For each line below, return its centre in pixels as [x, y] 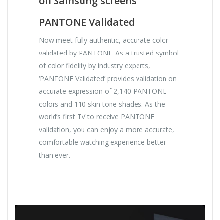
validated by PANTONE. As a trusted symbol [109, 53]
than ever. [55, 155]
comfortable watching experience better [103, 142]
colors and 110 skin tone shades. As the [102, 104]
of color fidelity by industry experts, [95, 65]
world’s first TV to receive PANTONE [97, 116]
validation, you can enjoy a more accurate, [107, 129]
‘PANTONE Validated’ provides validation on [108, 78]
